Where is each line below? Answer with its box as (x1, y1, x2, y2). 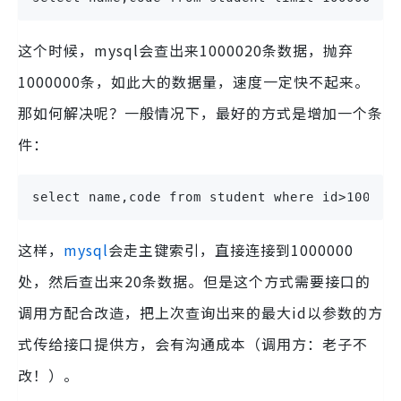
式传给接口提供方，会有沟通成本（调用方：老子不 (18, 332, 368, 354)
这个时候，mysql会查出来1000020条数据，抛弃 (18, 38, 354, 61)
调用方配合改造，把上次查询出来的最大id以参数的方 (18, 301, 383, 323)
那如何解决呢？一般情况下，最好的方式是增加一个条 (18, 101, 383, 124)
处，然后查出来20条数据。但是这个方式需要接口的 (18, 269, 371, 292)
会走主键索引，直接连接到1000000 (108, 238, 354, 260)
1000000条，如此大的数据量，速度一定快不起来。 (18, 70, 370, 92)
